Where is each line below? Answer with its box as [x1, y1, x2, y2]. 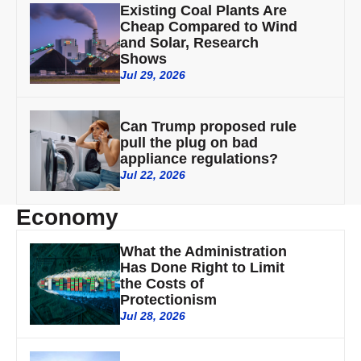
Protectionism [120, 291, 218, 308]
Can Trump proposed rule [120, 118, 297, 135]
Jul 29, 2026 [120, 68, 186, 82]
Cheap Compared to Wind [120, 19, 298, 35]
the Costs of [120, 275, 205, 292]
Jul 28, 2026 [120, 309, 186, 322]
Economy [15, 204, 118, 230]
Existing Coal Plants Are [120, 2, 288, 19]
